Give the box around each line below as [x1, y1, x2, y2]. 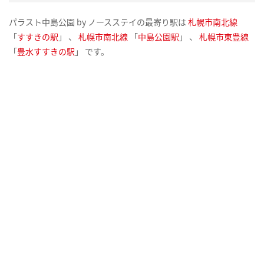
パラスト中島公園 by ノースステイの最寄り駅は [9, 16, 188, 28]
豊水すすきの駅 [17, 45, 75, 57]
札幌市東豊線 [199, 31, 249, 42]
